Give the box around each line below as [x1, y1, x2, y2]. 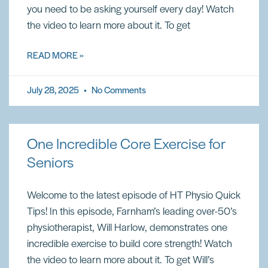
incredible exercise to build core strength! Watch [27, 239, 232, 250]
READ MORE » [27, 51, 84, 61]
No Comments [90, 86, 146, 96]
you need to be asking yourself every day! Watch [27, 4, 234, 16]
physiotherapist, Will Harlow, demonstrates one [27, 223, 227, 234]
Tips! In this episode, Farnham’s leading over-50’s [27, 206, 237, 218]
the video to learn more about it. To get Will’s [27, 255, 214, 266]
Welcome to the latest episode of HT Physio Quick [27, 190, 240, 202]
